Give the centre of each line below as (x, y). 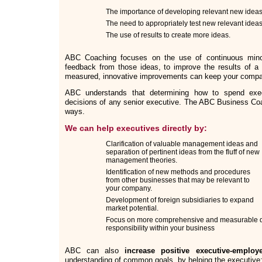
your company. (129, 188)
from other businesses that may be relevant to (178, 180)
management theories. (142, 160)
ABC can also (95, 251)
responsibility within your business (160, 228)
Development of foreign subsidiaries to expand (180, 200)
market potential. (132, 208)
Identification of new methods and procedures (178, 172)
